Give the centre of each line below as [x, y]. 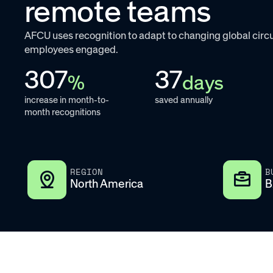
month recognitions [62, 112]
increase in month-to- [66, 100]
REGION [86, 172]
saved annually [183, 100]
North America [106, 183]
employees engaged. [71, 49]
